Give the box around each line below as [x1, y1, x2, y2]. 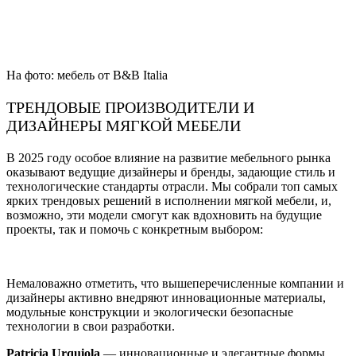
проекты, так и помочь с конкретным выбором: [6, 222, 263, 236]
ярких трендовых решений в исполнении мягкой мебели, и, [6, 193, 331, 207]
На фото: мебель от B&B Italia [6, 68, 168, 82]
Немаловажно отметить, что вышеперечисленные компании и [6, 276, 344, 290]
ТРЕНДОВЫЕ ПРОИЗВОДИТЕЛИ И [6, 98, 254, 116]
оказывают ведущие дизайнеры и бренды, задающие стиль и [6, 164, 335, 179]
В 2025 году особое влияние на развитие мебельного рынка [6, 150, 331, 164]
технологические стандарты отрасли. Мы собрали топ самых [6, 179, 338, 193]
